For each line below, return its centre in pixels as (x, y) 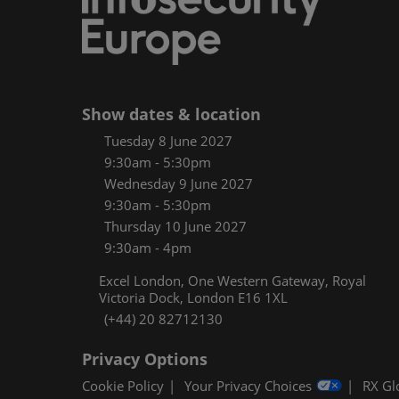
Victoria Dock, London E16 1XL (193, 297)
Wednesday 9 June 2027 (179, 183)
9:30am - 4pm (148, 247)
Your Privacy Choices (248, 386)
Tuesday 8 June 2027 (168, 140)
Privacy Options (145, 358)
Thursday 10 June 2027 (175, 226)
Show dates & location (171, 114)
